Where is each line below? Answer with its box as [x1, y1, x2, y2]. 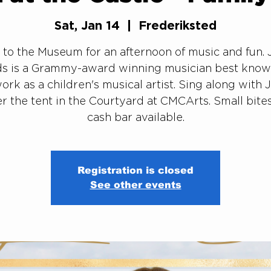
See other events [90, 180, 181, 190]
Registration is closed [77, 165, 194, 175]
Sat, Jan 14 [54, 18, 120, 31]
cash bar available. [87, 111, 184, 123]
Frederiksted [139, 18, 217, 31]
